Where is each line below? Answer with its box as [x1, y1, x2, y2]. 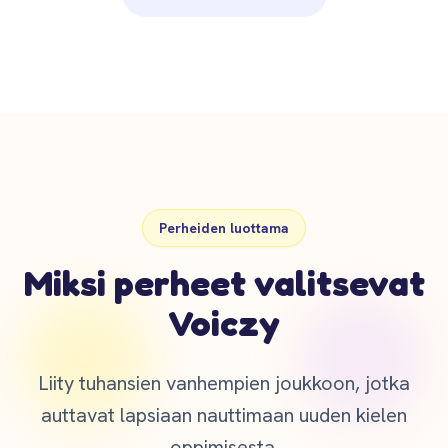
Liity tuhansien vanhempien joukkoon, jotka [38, 370, 410, 396]
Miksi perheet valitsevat [23, 261, 425, 304]
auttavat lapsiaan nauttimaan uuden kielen [41, 402, 407, 428]
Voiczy [168, 301, 280, 344]
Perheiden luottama [159, 219, 289, 237]
